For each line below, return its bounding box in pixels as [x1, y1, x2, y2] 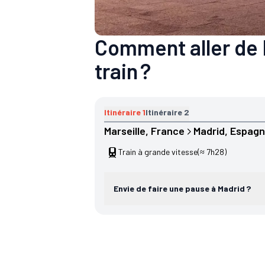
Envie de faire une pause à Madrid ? [114, 183, 251, 194]
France [151, 124, 185, 138]
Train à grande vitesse [118, 147, 198, 157]
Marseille [104, 124, 146, 138]
